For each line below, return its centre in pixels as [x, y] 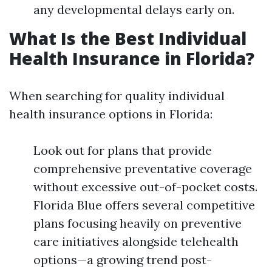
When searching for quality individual [117, 96]
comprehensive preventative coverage [143, 168]
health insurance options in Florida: [111, 114]
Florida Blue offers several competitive [144, 205]
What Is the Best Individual [128, 38]
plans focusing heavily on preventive [138, 223]
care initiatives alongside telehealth [136, 241]
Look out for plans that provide [123, 150]
